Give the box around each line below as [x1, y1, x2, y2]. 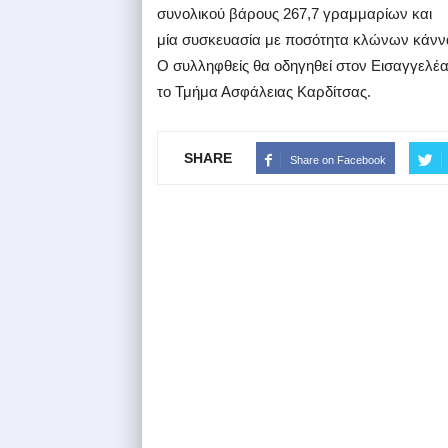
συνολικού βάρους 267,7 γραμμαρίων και [157, 4, 436, 22]
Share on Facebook [290, 153, 386, 166]
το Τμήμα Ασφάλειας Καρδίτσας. [157, 82, 371, 100]
